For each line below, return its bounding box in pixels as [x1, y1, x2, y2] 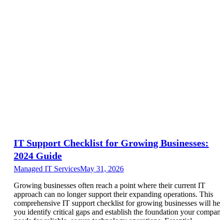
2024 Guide [14, 150, 62, 161]
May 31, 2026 [80, 164, 124, 173]
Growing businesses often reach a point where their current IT [14, 181, 205, 190]
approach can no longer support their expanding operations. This [14, 190, 213, 198]
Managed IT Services [14, 164, 80, 173]
